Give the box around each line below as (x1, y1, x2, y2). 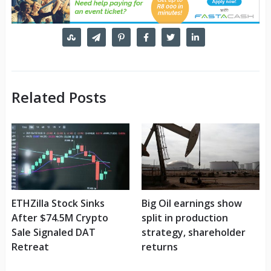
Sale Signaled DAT (11, 226, 96, 240)
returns (141, 240, 178, 254)
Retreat (11, 240, 49, 254)
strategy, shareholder (141, 226, 246, 240)
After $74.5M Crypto (11, 211, 108, 225)
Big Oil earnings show (141, 197, 242, 211)
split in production (141, 211, 228, 225)
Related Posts (11, 87, 106, 108)
